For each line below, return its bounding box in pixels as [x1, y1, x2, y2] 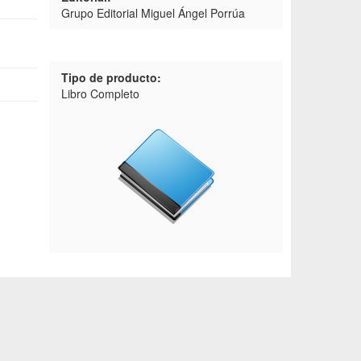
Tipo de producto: [61, 69, 161, 85]
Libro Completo [61, 85, 139, 102]
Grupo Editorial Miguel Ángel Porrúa [61, 5, 245, 21]
